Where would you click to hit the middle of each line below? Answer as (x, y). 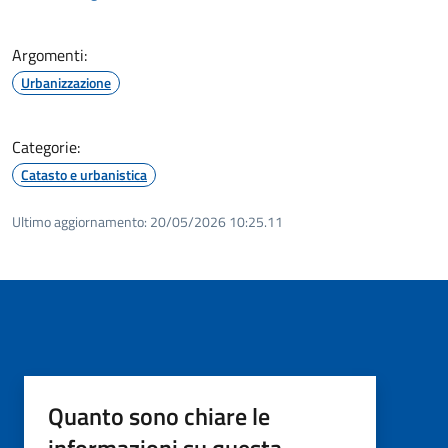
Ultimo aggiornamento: (79, 221)
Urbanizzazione (66, 82)
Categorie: (46, 146)
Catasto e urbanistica (84, 174)
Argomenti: (49, 54)
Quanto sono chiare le (159, 415)
